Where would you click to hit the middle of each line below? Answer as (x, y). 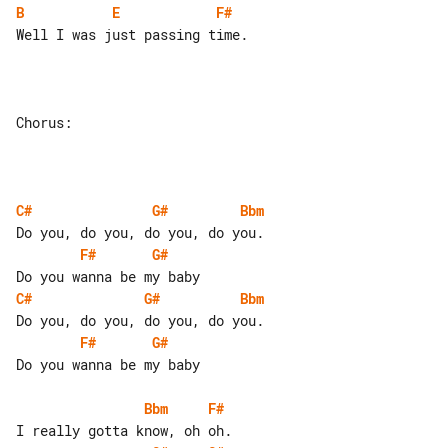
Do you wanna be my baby (108, 364)
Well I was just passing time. (132, 34)
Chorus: (44, 122)
